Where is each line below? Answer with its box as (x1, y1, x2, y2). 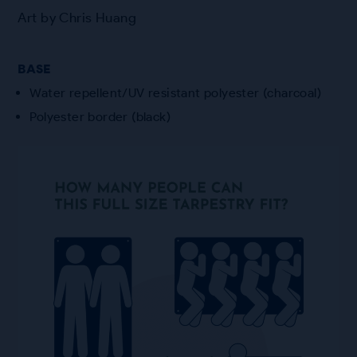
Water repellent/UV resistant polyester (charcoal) (29, 84, 322, 100)
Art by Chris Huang (18, 9, 137, 25)
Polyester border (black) (29, 108, 171, 124)
